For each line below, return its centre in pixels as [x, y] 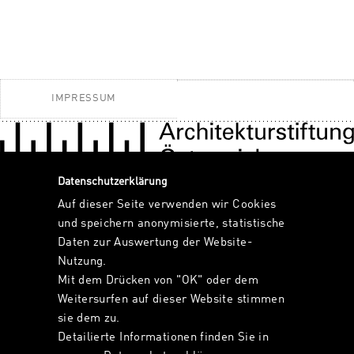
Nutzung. [82, 262]
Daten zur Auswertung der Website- [154, 243]
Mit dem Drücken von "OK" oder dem [158, 281]
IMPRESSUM [83, 98]
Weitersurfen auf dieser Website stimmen [171, 299]
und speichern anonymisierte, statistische [171, 224]
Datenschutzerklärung [112, 182]
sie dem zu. [88, 318]
